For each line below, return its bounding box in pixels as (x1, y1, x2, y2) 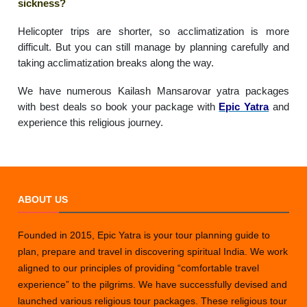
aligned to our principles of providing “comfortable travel (18, 262, 260, 274)
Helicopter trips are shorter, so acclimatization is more (18, 25, 289, 38)
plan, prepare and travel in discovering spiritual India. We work (18, 246, 288, 258)
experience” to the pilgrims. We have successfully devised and (18, 279, 288, 291)
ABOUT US (18, 194, 69, 206)
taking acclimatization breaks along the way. (18, 57, 214, 69)
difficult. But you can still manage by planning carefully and (18, 41, 289, 53)
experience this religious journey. (18, 116, 164, 129)
